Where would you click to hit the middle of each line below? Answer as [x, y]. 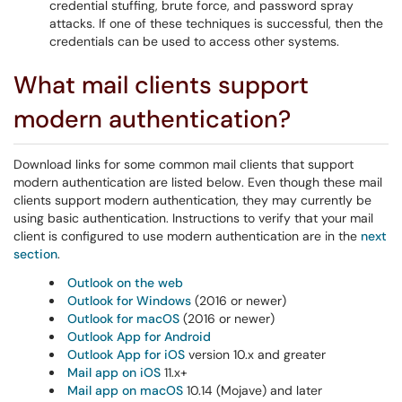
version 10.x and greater [257, 354]
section [35, 254]
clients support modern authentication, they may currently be [192, 200]
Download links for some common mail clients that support [184, 164]
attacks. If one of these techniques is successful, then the [216, 23]
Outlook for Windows [129, 301]
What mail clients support [161, 85]
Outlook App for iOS [126, 354]
